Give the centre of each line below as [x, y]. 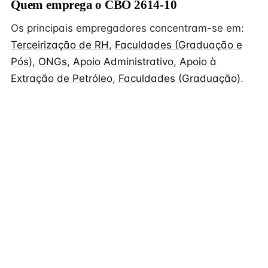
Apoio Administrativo [123, 62]
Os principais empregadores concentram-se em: [127, 28]
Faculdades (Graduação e [179, 45]
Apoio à [198, 62]
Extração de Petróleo [62, 78]
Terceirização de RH [60, 45]
